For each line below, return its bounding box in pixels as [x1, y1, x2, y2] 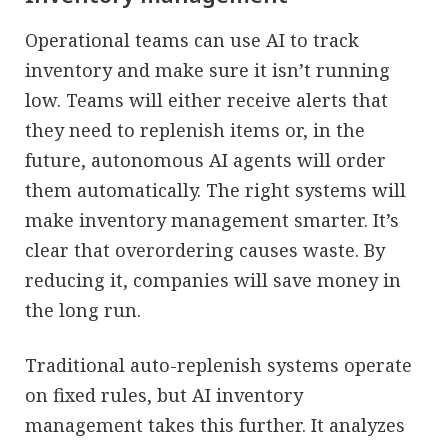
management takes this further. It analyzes [25, 412, 405, 437]
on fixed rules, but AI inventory [25, 382, 303, 407]
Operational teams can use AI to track [25, 27, 359, 52]
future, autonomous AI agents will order [25, 147, 386, 172]
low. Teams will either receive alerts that [25, 87, 388, 112]
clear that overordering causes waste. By [25, 237, 385, 262]
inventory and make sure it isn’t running [25, 57, 390, 82]
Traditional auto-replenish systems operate [25, 352, 412, 377]
